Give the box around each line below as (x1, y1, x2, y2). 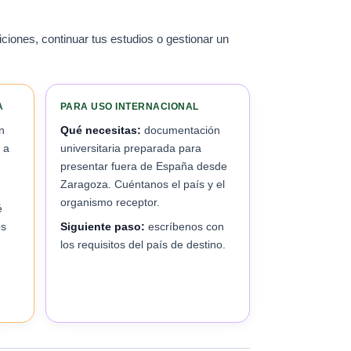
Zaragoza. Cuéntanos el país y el (60, 178, 225, 190)
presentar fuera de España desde (60, 160, 227, 172)
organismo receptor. (60, 196, 160, 208)
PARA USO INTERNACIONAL (60, 101, 199, 112)
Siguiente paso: (60, 220, 145, 233)
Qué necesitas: (60, 124, 141, 136)
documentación (141, 124, 220, 136)
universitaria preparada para (60, 142, 201, 154)
